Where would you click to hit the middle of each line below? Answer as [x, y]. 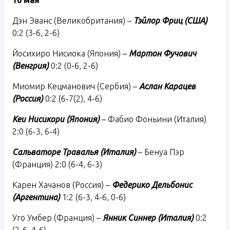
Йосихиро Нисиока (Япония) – [71, 53]
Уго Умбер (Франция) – [57, 217]
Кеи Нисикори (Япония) [56, 119]
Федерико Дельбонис [151, 185]
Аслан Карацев [167, 86]
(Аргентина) [36, 197]
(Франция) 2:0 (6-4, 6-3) [57, 164]
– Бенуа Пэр [160, 152]
